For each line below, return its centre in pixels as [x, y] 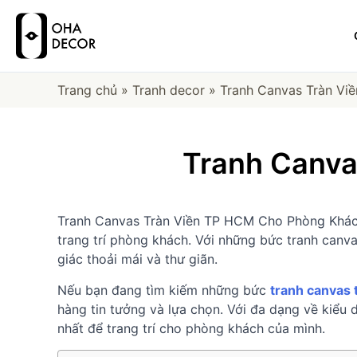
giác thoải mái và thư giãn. [137, 259]
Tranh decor [169, 90]
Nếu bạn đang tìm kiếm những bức [164, 290]
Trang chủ [87, 90]
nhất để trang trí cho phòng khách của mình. [191, 328]
